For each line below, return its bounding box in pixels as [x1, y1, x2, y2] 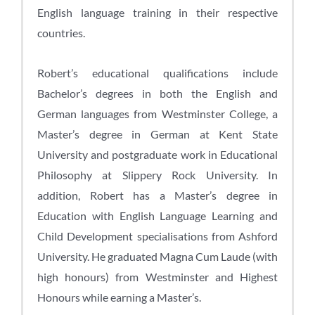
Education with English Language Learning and [37, 209, 278, 223]
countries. [37, 26, 85, 40]
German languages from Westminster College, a [37, 107, 278, 121]
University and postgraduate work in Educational [37, 148, 278, 162]
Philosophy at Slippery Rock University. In [37, 168, 278, 182]
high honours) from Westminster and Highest [37, 270, 278, 284]
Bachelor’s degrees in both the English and [37, 86, 278, 101]
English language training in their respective [37, 6, 278, 20]
